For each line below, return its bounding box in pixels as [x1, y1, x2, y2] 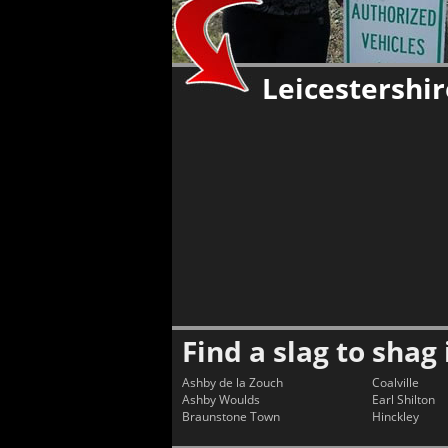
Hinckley [372, 408, 419, 425]
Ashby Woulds [182, 391, 260, 408]
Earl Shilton [372, 391, 435, 408]
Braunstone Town [182, 408, 280, 425]
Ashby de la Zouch [182, 374, 283, 391]
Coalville [372, 374, 419, 391]
